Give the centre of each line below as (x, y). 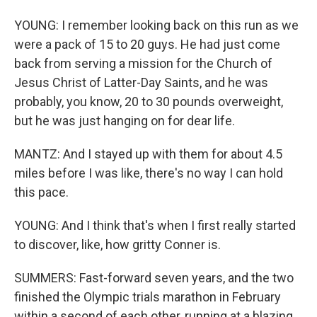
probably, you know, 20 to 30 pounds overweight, (149, 102)
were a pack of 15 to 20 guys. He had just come (147, 44)
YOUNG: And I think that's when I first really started (155, 225)
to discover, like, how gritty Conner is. (117, 244)
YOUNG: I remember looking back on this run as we (156, 25)
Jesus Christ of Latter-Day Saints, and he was (141, 82)
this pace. (41, 192)
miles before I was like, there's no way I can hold (149, 173)
